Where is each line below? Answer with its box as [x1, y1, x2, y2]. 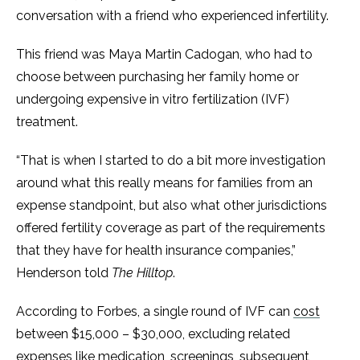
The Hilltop [112, 265, 173, 280]
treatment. [16, 114, 78, 129]
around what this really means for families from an [16, 175, 313, 190]
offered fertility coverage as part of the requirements [16, 220, 325, 235]
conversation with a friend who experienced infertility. [16, 8, 329, 23]
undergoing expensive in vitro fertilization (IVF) [16, 92, 289, 107]
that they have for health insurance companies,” [16, 243, 296, 258]
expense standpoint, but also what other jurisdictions [16, 198, 327, 213]
